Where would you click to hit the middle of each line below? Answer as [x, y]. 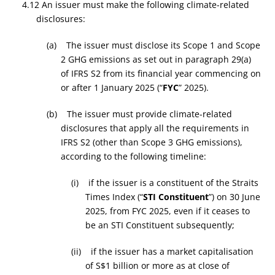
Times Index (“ [114, 197]
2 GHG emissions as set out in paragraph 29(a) [156, 59]
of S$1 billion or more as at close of [157, 265]
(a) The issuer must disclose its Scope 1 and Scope [154, 45]
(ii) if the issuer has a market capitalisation [163, 251]
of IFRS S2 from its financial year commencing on [161, 73]
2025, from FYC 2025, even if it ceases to [167, 211]
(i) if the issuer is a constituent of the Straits [165, 183]
